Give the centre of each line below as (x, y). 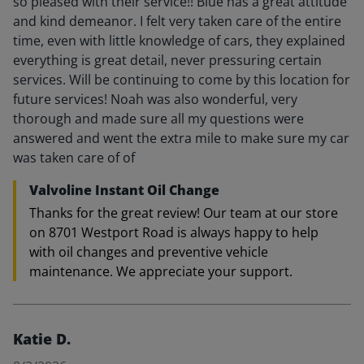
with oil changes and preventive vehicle (149, 252)
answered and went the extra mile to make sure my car (181, 138)
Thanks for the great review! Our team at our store (184, 213)
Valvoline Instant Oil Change (124, 190)
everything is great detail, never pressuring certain (167, 60)
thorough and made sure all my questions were (158, 119)
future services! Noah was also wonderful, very (155, 99)
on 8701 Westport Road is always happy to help (174, 232)
